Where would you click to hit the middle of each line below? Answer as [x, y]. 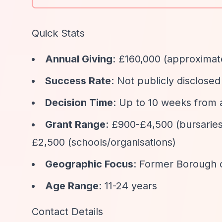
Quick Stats [58, 33]
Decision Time [79, 103]
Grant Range [75, 124]
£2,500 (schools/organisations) [104, 142]
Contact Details [67, 212]
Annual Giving [79, 59]
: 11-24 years [128, 186]
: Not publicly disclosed [166, 81]
